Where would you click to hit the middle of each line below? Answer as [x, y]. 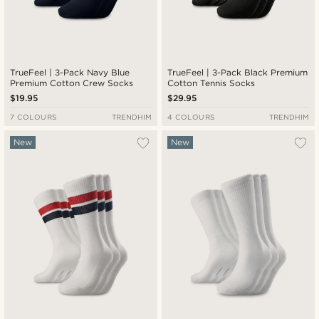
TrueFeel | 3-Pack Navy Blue [70, 72]
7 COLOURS [33, 116]
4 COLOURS [191, 116]
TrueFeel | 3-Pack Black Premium [238, 72]
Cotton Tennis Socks [211, 83]
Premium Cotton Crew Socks [72, 83]
